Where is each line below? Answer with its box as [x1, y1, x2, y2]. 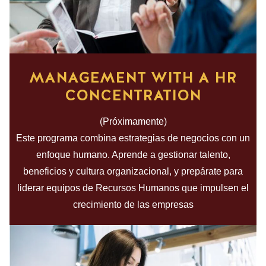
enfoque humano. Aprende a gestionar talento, [36, 149, 230, 160]
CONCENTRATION [65, 84, 201, 105]
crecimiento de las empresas [72, 199, 194, 210]
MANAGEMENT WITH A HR [29, 66, 237, 87]
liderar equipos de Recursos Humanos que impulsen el [17, 182, 249, 193]
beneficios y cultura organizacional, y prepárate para [23, 166, 243, 176]
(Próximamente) [99, 116, 167, 126]
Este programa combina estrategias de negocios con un [16, 132, 250, 143]
